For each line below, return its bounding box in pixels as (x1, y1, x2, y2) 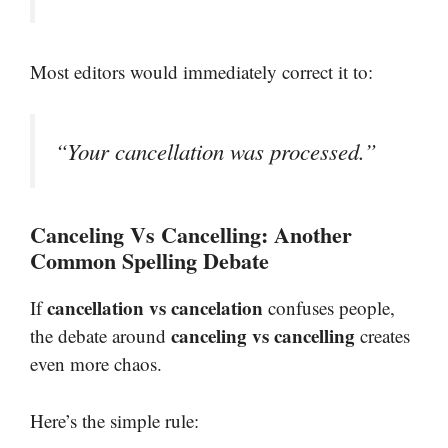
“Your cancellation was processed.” (55, 136, 377, 167)
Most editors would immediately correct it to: (30, 58, 373, 84)
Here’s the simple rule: (30, 407, 199, 433)
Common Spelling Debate (30, 244, 269, 278)
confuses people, (263, 295, 395, 321)
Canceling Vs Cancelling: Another (30, 218, 352, 252)
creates (355, 323, 410, 349)
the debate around (30, 323, 171, 349)
